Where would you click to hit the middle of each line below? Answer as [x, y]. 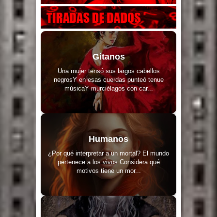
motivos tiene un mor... [108, 170]
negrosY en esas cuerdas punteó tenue [108, 79]
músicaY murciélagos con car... [108, 88]
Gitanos [108, 56]
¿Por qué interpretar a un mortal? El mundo [108, 153]
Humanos [108, 139]
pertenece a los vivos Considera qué [108, 162]
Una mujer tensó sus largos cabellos [108, 71]
